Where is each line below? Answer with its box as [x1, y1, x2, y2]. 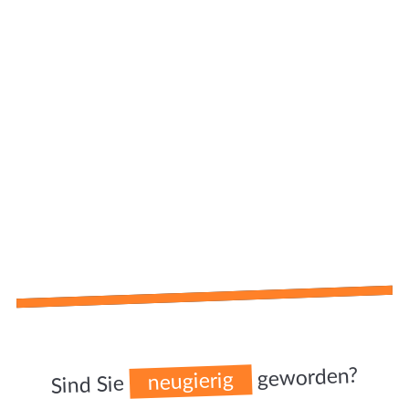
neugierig [147, 369, 235, 393]
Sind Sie [50, 372, 131, 397]
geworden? [251, 364, 359, 390]
